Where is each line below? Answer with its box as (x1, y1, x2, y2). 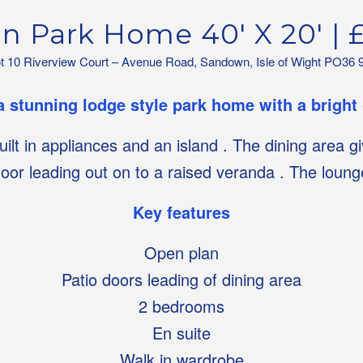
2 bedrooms (139, 293, 224, 318)
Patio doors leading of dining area (62, 267, 301, 291)
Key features (133, 199, 230, 224)
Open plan (144, 240, 219, 264)
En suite (152, 320, 211, 344)
